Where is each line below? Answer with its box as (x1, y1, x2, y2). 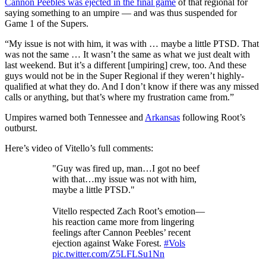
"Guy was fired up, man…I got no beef (52, 163, 199, 173)
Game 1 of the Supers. (5, 18, 88, 28)
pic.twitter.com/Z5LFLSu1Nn (52, 248, 164, 259)
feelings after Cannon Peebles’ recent (52, 227, 191, 237)
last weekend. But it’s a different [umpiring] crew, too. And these (5, 59, 246, 70)
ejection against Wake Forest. (52, 237, 164, 248)
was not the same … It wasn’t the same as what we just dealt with (5, 49, 250, 59)
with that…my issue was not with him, (52, 173, 197, 184)
